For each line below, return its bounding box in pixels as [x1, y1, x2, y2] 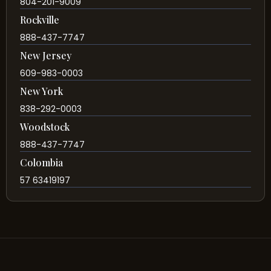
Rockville [20, 13, 59, 27]
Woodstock [20, 120, 70, 134]
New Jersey [20, 49, 71, 62]
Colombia [20, 156, 63, 169]
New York [20, 85, 63, 98]
